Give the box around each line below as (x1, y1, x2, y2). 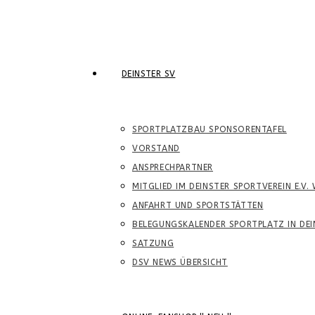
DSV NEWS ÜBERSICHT (132, 257, 228, 267)
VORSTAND (132, 143, 180, 153)
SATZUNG (132, 238, 174, 248)
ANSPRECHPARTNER (132, 162, 213, 172)
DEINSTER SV (122, 69, 176, 79)
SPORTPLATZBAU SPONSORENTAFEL (132, 124, 287, 134)
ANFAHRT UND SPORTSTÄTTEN (132, 200, 264, 210)
